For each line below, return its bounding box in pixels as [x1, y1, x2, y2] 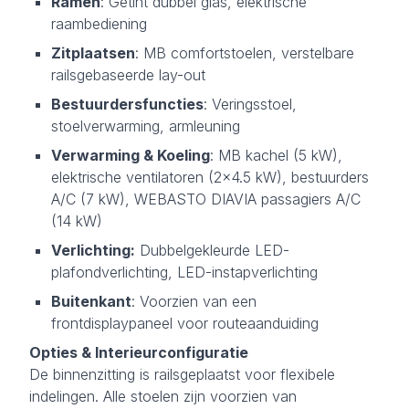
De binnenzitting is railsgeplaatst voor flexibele [29, 364, 335, 383]
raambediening [51, 14, 147, 33]
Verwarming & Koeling [51, 145, 210, 164]
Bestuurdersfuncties [51, 94, 204, 113]
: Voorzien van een [131, 291, 257, 310]
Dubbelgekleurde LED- [135, 240, 289, 259]
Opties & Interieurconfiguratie [29, 342, 248, 362]
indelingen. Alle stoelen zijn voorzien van [29, 386, 297, 405]
